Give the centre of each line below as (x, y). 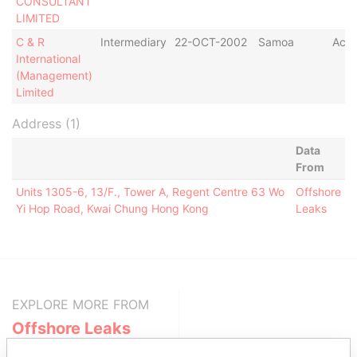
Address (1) (46, 124)
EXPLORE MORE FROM (80, 304)
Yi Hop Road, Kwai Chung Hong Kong (112, 208)
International (48, 59)
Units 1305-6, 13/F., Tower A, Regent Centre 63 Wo (150, 192)
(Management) (54, 75)
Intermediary (133, 42)
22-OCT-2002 (210, 42)
